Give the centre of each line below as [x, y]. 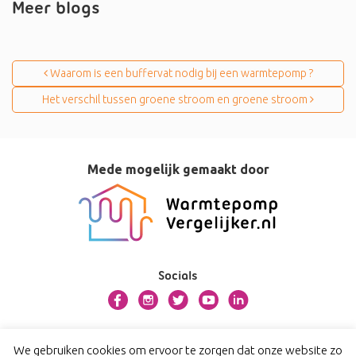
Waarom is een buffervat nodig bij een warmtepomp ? [180, 74]
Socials [178, 276]
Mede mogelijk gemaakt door [178, 170]
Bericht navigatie [81, 44]
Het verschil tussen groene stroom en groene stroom [176, 100]
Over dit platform [178, 335]
